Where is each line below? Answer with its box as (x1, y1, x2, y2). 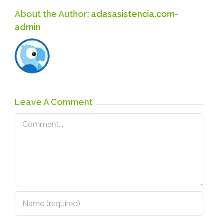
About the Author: (15, 9, 91, 19)
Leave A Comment (15, 97, 92, 108)
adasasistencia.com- (91, 9, 178, 19)
